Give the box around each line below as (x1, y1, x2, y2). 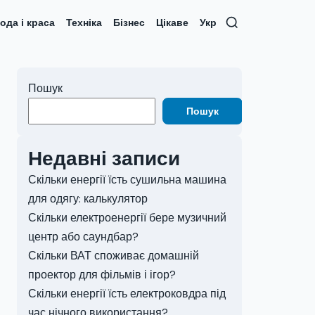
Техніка (66, 15, 102, 29)
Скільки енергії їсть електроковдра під (28, 286, 226, 301)
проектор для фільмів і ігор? (28, 267, 176, 282)
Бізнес (113, 15, 145, 29)
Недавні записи (28, 146, 180, 172)
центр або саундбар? (28, 229, 139, 244)
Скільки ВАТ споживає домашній (28, 248, 199, 263)
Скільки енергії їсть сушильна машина (28, 172, 226, 187)
